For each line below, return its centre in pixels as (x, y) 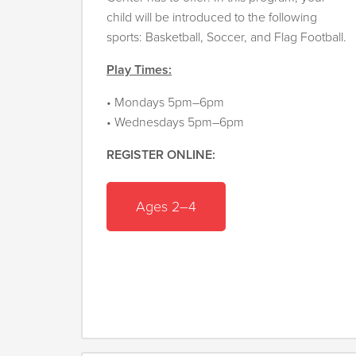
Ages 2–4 (166, 206)
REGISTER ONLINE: (161, 155)
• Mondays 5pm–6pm (165, 103)
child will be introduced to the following (212, 18)
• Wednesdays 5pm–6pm (175, 123)
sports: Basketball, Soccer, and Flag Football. (226, 38)
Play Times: (139, 70)
